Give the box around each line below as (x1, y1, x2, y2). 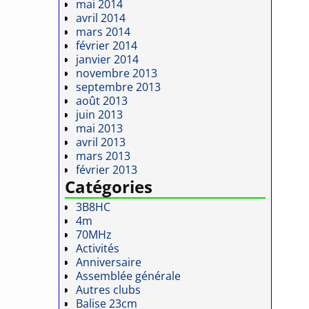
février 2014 (76, 37, 138, 53)
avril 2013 (76, 134, 126, 150)
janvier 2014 (76, 51, 139, 67)
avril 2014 (76, 10, 126, 26)
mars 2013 (76, 148, 131, 163)
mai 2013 (76, 120, 123, 136)
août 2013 (76, 92, 128, 108)
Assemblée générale (76, 268, 181, 284)
